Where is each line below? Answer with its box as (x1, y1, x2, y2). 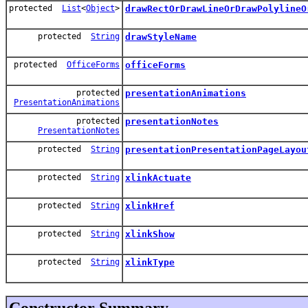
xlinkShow (125, 228, 175, 239)
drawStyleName (125, 31, 197, 42)
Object (86, 3, 115, 13)
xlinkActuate (125, 172, 191, 183)
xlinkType (125, 256, 175, 267)
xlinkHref (125, 200, 175, 211)
